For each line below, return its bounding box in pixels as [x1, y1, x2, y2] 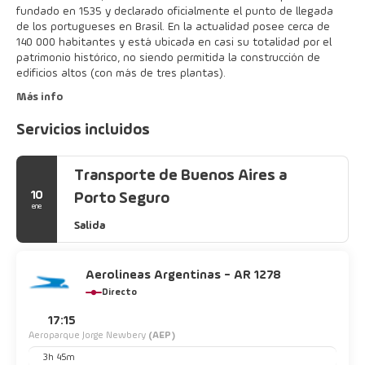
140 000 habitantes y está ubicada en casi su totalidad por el [16, 37, 332, 48]
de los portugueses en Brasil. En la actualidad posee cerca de [16, 21, 330, 33]
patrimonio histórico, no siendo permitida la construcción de [16, 52, 320, 64]
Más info [16, 91, 63, 103]
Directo [102, 288, 137, 297]
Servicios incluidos [16, 122, 150, 139]
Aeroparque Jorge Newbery [29, 331, 148, 341]
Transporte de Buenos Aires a [74, 168, 287, 184]
